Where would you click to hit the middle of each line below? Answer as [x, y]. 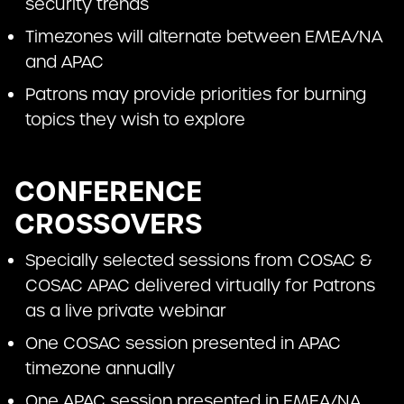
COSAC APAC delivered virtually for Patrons [200, 286]
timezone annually [100, 369]
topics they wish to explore [135, 120]
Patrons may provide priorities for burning [196, 95]
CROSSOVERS [108, 225]
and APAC [64, 62]
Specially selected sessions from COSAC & [199, 261]
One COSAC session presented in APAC [183, 344]
